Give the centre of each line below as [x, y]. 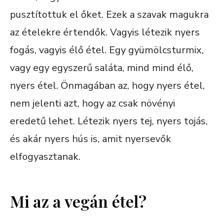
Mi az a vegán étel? [78, 201]
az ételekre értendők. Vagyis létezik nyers [105, 32]
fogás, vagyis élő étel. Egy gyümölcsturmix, [107, 50]
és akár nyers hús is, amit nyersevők [91, 139]
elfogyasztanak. [45, 156]
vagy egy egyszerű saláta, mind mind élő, [102, 68]
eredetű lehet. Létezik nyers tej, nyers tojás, [109, 121]
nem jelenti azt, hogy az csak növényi [92, 103]
